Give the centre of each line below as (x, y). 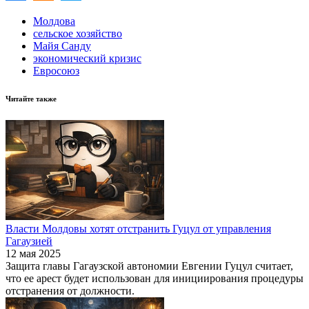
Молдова (54, 21)
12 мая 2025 (33, 253)
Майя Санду (62, 46)
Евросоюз (56, 70)
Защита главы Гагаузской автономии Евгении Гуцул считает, (149, 266)
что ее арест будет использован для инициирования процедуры (154, 278)
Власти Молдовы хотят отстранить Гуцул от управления (138, 228)
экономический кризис (87, 58)
